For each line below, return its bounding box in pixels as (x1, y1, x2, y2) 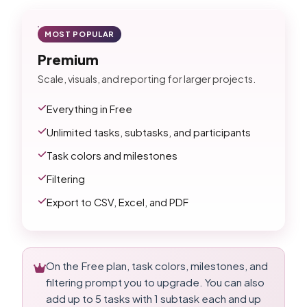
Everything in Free (47, 103, 132, 115)
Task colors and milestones (47, 149, 177, 162)
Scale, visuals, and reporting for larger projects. (38, 73, 256, 85)
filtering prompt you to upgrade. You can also (46, 275, 265, 288)
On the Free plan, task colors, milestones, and (46, 259, 268, 272)
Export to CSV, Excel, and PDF (47, 196, 188, 208)
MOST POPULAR (45, 29, 114, 38)
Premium (38, 51, 99, 68)
